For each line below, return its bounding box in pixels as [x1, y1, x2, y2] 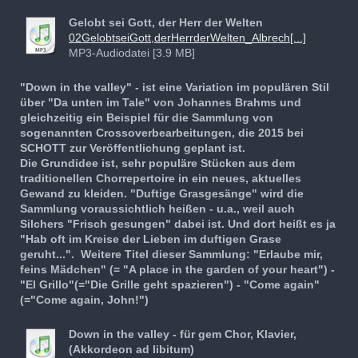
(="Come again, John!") [20, 292, 149, 306]
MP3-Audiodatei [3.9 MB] [69, 46, 195, 59]
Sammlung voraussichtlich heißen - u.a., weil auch [20, 201, 295, 215]
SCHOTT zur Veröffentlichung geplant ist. [20, 141, 245, 154]
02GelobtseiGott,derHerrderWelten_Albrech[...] [69, 30, 306, 44]
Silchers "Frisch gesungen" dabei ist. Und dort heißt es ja [20, 217, 336, 230]
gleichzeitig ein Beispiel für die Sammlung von [20, 110, 273, 124]
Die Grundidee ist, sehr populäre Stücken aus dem [20, 156, 295, 169]
